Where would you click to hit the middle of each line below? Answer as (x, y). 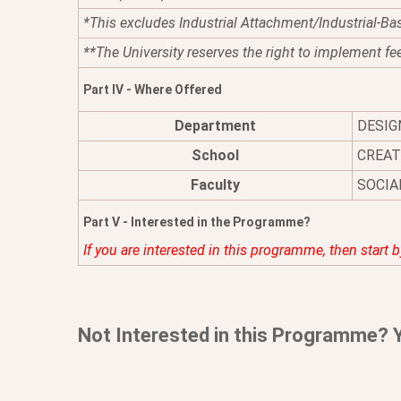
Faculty (215, 185)
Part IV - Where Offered (153, 90)
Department (215, 126)
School (215, 155)
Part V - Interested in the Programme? (197, 222)
